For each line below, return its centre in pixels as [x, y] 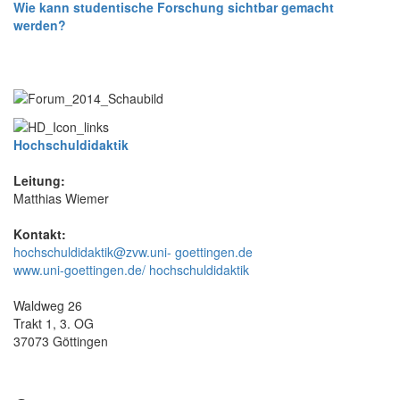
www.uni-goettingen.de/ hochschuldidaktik [131, 270]
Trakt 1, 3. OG [54, 324]
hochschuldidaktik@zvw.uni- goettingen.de [133, 252]
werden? [40, 25]
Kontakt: [40, 234]
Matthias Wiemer [61, 199]
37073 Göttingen [61, 342]
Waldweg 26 [48, 306]
